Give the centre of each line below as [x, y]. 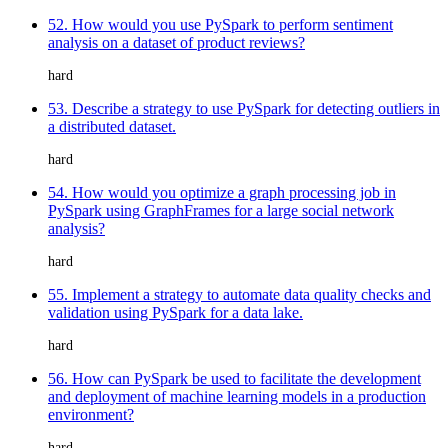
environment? [91, 414]
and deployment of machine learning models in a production [237, 396]
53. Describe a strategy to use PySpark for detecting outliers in [244, 108]
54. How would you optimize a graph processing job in [222, 192]
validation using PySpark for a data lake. [175, 312]
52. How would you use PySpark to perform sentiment [220, 24]
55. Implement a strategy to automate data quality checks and [239, 294]
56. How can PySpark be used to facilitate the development [234, 378]
